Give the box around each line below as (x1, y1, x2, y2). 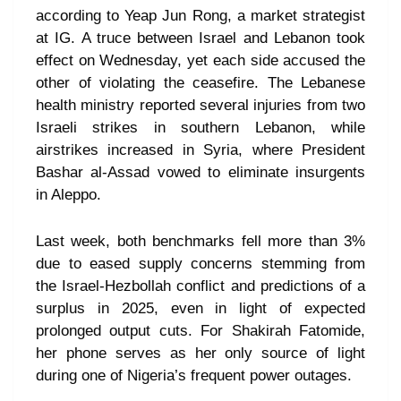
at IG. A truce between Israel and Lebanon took (36, 30, 365, 47)
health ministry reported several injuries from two (36, 97, 365, 115)
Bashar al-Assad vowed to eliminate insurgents (36, 164, 365, 182)
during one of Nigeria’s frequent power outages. (36, 367, 352, 385)
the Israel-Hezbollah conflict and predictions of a (36, 277, 365, 295)
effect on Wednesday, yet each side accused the (36, 52, 365, 70)
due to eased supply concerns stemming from (36, 255, 365, 273)
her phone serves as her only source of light (36, 345, 365, 363)
